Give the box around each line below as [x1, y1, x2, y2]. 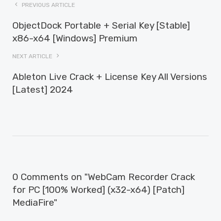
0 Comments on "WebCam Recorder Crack [12, 171, 195, 183]
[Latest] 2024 [12, 84, 73, 95]
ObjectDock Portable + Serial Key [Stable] [12, 20, 190, 31]
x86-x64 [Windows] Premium [12, 33, 138, 44]
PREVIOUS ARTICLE [20, 1, 75, 8]
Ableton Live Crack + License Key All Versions [12, 71, 207, 82]
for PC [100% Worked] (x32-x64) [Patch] [12, 184, 184, 195]
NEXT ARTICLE [12, 53, 54, 60]
